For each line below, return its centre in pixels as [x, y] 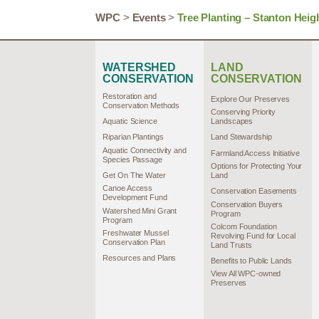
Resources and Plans [140, 258]
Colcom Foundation [244, 226]
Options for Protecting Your [257, 166]
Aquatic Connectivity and [145, 150]
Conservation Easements [254, 191]
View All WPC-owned [246, 274]
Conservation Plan [134, 242]
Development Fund [135, 198]
